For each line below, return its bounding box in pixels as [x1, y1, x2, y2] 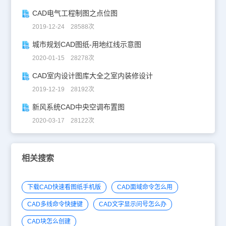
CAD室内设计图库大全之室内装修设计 [32, 72, 153, 80]
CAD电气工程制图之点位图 [32, 9, 118, 18]
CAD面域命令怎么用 [117, 184, 173, 191]
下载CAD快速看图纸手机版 [27, 184, 101, 191]
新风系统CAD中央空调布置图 [32, 103, 125, 111]
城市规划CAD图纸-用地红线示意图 [32, 40, 141, 49]
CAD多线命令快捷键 [27, 201, 83, 208]
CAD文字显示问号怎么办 [98, 201, 166, 208]
